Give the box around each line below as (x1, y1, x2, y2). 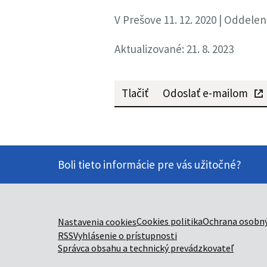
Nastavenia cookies (58, 216, 136, 228)
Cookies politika (136, 215, 203, 227)
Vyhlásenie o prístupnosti (73, 229, 177, 241)
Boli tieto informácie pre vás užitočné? (58, 157, 241, 172)
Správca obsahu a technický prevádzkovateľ (58, 242, 234, 254)
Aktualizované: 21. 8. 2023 (114, 42, 234, 56)
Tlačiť (122, 86, 148, 100)
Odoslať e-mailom (163, 86, 248, 100)
